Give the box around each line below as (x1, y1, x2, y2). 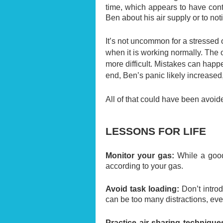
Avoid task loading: (106, 185, 180, 194)
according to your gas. (106, 161, 183, 170)
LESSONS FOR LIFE (106, 125, 206, 137)
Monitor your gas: (106, 151, 175, 160)
